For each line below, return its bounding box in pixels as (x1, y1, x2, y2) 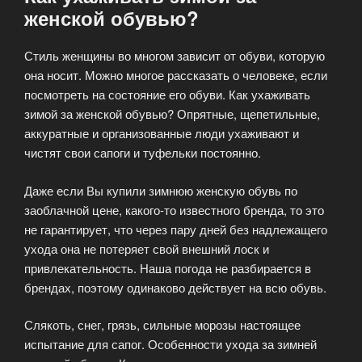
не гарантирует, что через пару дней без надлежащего (24, 220, 327, 238)
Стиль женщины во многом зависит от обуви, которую (24, 47, 325, 65)
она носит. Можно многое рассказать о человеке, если (24, 66, 327, 84)
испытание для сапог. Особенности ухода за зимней (24, 335, 317, 353)
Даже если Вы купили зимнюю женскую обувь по (24, 181, 297, 199)
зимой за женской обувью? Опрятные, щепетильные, (24, 105, 320, 123)
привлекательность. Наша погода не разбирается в (24, 259, 311, 276)
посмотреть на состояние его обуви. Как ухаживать (24, 86, 310, 103)
